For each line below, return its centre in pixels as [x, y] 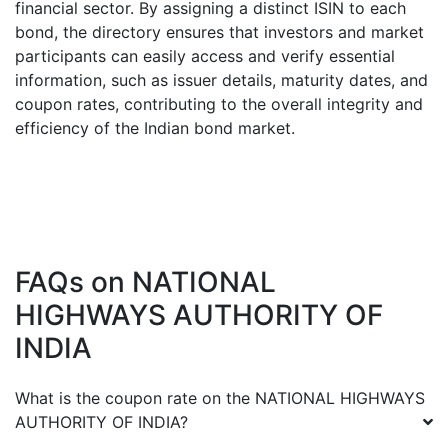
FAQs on [73, 282]
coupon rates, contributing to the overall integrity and [219, 104]
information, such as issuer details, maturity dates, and [221, 80]
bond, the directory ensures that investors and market [219, 32]
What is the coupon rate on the [135, 398]
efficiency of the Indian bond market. [155, 128]
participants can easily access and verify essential [205, 56]
